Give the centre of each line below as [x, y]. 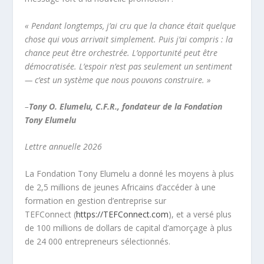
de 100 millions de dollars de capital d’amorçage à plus [129, 227]
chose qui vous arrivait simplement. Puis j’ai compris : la [129, 39]
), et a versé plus [200, 214]
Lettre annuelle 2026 [64, 147]
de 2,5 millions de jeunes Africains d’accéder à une [121, 187]
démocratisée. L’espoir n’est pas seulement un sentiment [129, 66]
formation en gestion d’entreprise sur [96, 200]
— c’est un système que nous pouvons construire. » [118, 80]
